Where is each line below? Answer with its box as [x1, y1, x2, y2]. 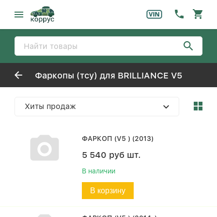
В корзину [90, 186, 126, 195]
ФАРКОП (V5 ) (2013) [82, 135, 154, 142]
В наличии [82, 167, 116, 175]
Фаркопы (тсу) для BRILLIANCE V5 [35, 70, 182, 80]
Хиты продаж [25, 102, 76, 111]
